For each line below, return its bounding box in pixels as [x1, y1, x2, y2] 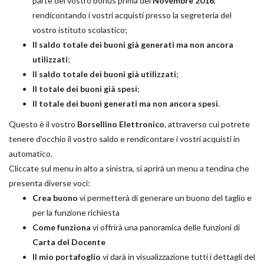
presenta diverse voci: [9, 178, 90, 189]
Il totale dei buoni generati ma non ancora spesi [32, 98, 218, 109]
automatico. [9, 148, 52, 159]
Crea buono [32, 193, 78, 203]
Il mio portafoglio [32, 252, 101, 262]
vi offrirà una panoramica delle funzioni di [91, 222, 240, 233]
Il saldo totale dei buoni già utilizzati [32, 69, 176, 80]
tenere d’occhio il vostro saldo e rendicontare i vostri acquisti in [9, 134, 240, 144]
